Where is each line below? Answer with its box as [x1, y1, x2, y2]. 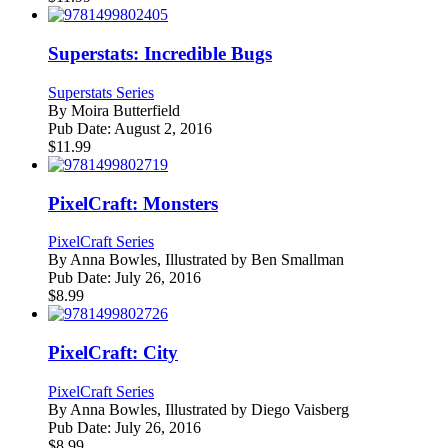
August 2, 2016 [111, 119, 212, 137]
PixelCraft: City [48, 341, 178, 363]
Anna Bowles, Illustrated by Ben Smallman [70, 251, 344, 269]
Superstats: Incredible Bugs [48, 43, 272, 65]
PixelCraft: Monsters [48, 192, 218, 214]
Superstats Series [48, 83, 154, 101]
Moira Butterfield [71, 101, 180, 119]
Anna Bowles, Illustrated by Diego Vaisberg [70, 400, 349, 418]
